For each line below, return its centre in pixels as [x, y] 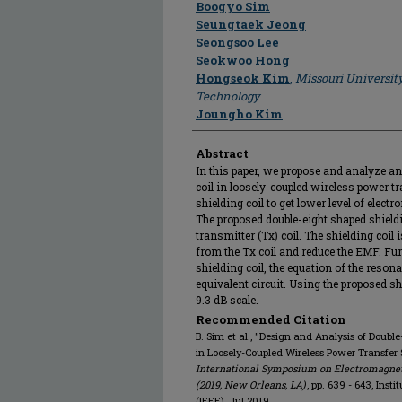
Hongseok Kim [243, 78]
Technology [228, 96]
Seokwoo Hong [243, 60]
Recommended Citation [271, 319]
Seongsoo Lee [237, 42]
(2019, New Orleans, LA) [251, 385]
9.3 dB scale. [227, 300]
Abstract [222, 153]
